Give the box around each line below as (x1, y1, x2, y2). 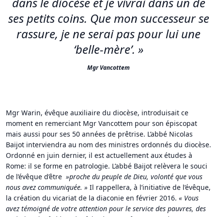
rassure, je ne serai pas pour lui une (16, 25, 201, 42)
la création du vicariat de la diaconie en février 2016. (6, 193, 179, 202)
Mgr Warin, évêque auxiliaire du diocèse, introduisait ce (6, 108, 188, 117)
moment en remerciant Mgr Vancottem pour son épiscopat (6, 118, 197, 128)
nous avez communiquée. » (6, 182, 88, 192)
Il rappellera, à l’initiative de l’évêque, (88, 182, 211, 192)
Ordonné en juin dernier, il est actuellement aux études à (6, 150, 192, 160)
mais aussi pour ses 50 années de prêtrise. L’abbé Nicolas (6, 129, 193, 139)
